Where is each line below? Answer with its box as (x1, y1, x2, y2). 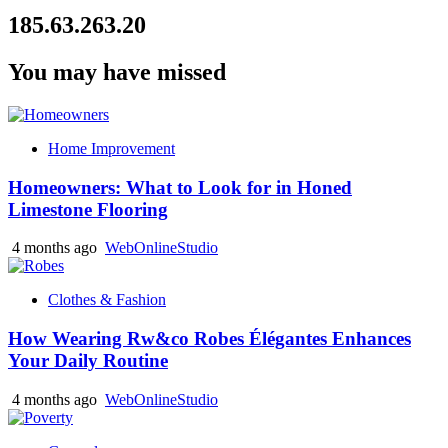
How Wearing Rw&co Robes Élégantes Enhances (8, 328, 411, 350)
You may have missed (8, 58, 226, 85)
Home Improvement (48, 139, 175, 157)
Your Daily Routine (8, 350, 168, 372)
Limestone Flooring (8, 198, 168, 220)
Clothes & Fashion (48, 291, 166, 309)
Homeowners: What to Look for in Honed (8, 176, 352, 198)
